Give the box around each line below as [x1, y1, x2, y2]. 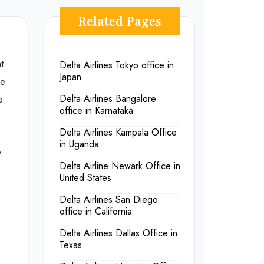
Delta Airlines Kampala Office [60, 126, 177, 140]
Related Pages [78, 13, 161, 29]
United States [60, 171, 111, 185]
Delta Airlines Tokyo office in [60, 58, 174, 72]
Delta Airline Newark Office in [60, 159, 180, 173]
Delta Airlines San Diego [60, 193, 158, 207]
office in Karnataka [60, 104, 133, 118]
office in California [60, 204, 132, 219]
